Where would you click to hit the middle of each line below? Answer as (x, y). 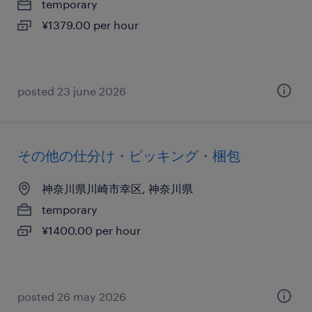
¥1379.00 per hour (90, 25)
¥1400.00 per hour (91, 230)
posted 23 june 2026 (72, 91)
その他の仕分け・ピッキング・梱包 (129, 155)
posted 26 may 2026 (72, 296)
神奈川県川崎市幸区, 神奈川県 (117, 188)
